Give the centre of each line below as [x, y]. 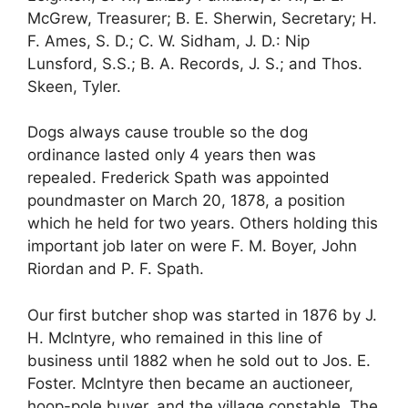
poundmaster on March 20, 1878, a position [186, 201]
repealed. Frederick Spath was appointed [178, 178]
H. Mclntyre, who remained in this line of [175, 337]
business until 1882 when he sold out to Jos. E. [199, 360]
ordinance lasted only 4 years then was [172, 155]
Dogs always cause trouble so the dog [168, 133]
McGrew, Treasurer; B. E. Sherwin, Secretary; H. [202, 18]
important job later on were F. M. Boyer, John [192, 246]
